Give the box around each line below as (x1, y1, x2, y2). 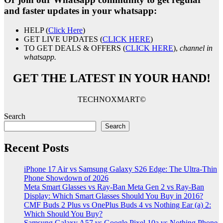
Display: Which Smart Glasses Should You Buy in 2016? (24, 191, 203, 200)
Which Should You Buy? (24, 209, 103, 218)
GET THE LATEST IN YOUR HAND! (12, 72, 211, 85)
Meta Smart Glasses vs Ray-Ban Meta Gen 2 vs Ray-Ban (24, 182, 204, 191)
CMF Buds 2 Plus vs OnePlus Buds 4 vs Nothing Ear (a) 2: (24, 200, 211, 209)
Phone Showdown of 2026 (24, 173, 109, 182)
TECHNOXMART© (77, 95, 146, 104)
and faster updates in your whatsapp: (4, 5, 157, 16)
